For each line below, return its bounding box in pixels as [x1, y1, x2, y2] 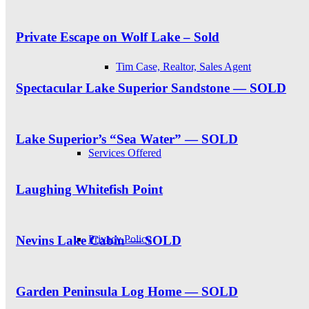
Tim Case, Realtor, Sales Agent [116, 61, 251, 72]
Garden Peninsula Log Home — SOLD [16, 283, 238, 299]
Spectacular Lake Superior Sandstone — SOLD [16, 80, 286, 95]
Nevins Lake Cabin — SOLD [16, 233, 181, 248]
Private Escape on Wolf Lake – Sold [16, 30, 219, 45]
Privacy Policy [88, 233, 152, 245]
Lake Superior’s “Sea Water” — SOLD [16, 131, 238, 146]
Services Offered [88, 147, 161, 159]
